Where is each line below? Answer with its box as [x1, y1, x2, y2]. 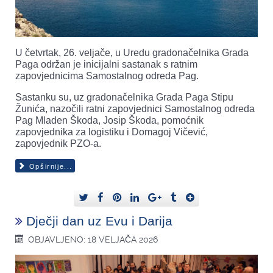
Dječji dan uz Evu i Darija [26, 214, 172, 229]
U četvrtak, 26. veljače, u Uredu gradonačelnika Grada [15, 47, 249, 58]
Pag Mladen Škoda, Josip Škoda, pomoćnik [15, 115, 204, 126]
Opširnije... [26, 163, 73, 171]
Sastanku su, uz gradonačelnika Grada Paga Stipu [15, 91, 233, 102]
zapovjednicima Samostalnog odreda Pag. [15, 70, 199, 81]
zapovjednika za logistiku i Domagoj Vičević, [15, 126, 208, 137]
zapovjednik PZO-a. [15, 138, 101, 149]
